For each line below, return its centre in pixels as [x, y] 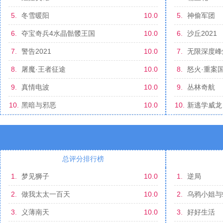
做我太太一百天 [46, 194]
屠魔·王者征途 [43, 69]
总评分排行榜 [83, 159]
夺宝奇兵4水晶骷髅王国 [58, 33]
